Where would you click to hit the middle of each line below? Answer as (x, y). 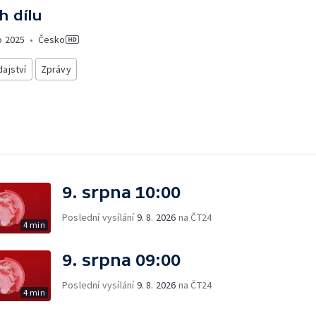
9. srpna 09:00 (121, 260)
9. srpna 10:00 (121, 192)
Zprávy (56, 69)
